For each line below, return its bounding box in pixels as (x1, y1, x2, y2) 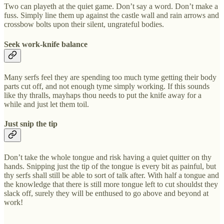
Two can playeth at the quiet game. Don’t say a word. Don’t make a (4, 2, 218, 11)
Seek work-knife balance (4, 39, 87, 48)
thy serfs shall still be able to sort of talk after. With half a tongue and (4, 170, 219, 179)
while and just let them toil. (4, 100, 89, 108)
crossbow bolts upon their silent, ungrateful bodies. (4, 20, 164, 29)
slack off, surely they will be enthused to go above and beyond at (4, 188, 208, 197)
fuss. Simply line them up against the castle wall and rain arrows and (4, 11, 219, 20)
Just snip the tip (4, 119, 57, 128)
